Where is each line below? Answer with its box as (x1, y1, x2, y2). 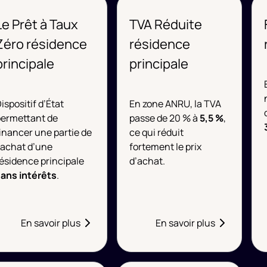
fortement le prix (129, 140, 202, 153)
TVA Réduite (129, 15, 203, 33)
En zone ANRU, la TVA (129, 97, 222, 110)
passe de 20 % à (129, 111, 200, 125)
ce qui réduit (129, 126, 184, 139)
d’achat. (129, 154, 166, 167)
